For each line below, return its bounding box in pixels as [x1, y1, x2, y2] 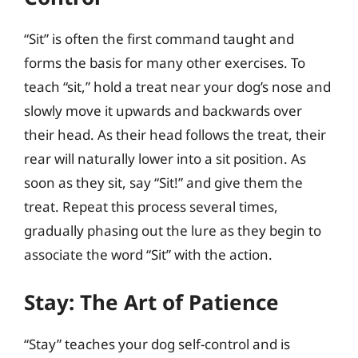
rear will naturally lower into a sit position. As [24, 149, 306, 168]
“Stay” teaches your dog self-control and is [24, 334, 290, 353]
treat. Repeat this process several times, [24, 197, 278, 216]
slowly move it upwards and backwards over [24, 101, 302, 120]
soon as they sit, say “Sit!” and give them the [24, 173, 303, 192]
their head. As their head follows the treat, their [24, 125, 326, 144]
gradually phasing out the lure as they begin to [24, 221, 321, 240]
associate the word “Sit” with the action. [24, 245, 272, 264]
